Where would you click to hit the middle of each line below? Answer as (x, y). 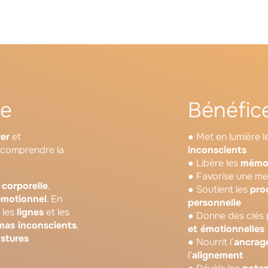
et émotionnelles (226, 229)
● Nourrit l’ (211, 242)
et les (57, 212)
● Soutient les (219, 189)
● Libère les (214, 163)
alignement (217, 255)
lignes (30, 212)
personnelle (214, 202)
